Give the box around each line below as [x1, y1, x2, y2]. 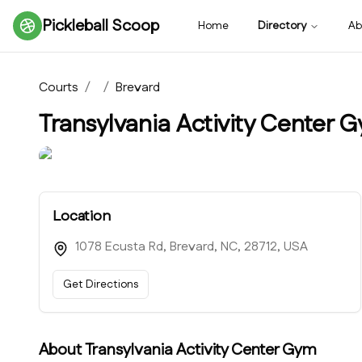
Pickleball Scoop [42, 15, 159, 37]
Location [53, 206, 111, 227]
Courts [39, 78, 78, 97]
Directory [258, 18, 306, 34]
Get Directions [63, 276, 138, 293]
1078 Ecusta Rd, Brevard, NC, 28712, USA [75, 238, 308, 256]
